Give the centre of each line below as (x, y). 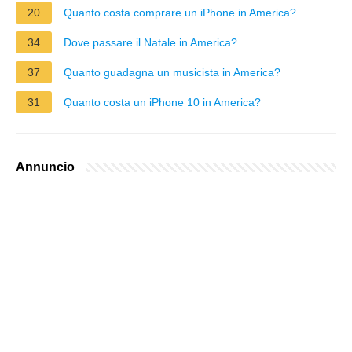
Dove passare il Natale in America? (150, 42)
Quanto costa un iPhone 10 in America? (162, 102)
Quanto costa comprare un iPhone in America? (180, 12)
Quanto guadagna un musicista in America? (172, 72)
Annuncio (45, 167)
